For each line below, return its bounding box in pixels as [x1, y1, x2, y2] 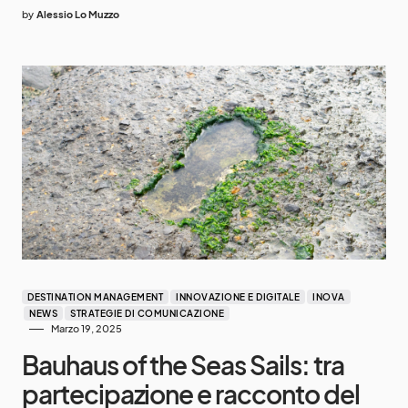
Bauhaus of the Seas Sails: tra [22, 349, 344, 382]
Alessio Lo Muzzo [36, 7, 119, 20]
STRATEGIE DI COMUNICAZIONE [70, 308, 224, 320]
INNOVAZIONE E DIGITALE [176, 291, 300, 303]
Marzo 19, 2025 [51, 322, 122, 335]
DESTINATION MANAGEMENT [27, 291, 163, 303]
